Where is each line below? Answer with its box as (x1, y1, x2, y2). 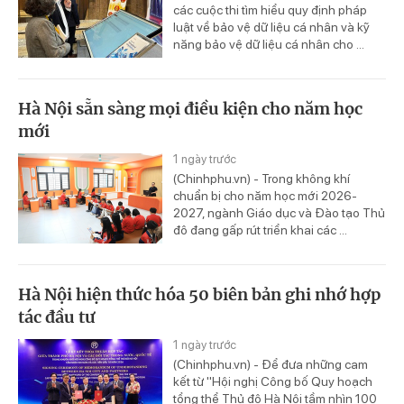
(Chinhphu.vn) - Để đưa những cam (173, 356, 368, 372)
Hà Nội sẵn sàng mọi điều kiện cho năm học (18, 97, 363, 119)
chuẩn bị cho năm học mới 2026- (173, 188, 357, 203)
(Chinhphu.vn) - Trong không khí (173, 170, 350, 186)
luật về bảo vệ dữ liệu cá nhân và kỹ (173, 20, 370, 35)
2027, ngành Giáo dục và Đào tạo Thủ (173, 205, 385, 220)
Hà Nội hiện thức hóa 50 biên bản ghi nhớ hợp (18, 283, 381, 305)
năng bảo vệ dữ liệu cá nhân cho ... (173, 37, 364, 52)
